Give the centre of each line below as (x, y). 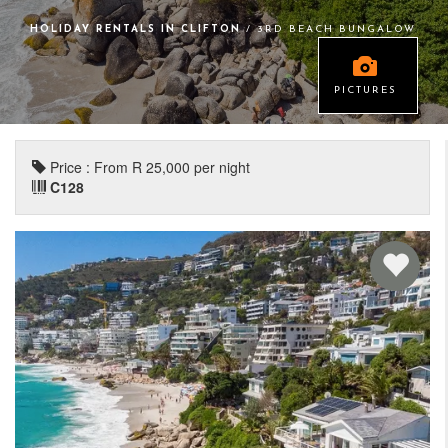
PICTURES (365, 90)
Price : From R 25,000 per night (148, 167)
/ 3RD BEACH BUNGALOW (331, 29)
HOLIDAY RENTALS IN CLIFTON (138, 29)
